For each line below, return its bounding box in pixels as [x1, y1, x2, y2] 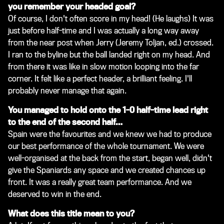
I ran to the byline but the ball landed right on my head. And [8, 49, 210, 59]
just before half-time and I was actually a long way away [8, 25, 199, 35]
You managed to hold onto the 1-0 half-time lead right [8, 105, 208, 115]
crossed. [181, 37, 213, 47]
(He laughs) [150, 13, 190, 23]
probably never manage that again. [8, 85, 126, 95]
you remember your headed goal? [8, 1, 135, 11]
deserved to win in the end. [8, 189, 101, 199]
